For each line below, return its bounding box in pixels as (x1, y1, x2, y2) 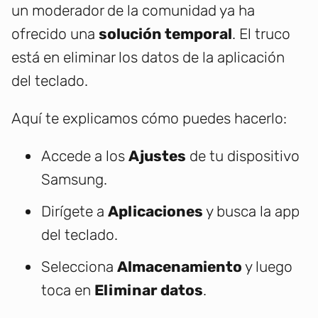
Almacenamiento (117, 258, 242, 276)
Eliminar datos (94, 281, 203, 300)
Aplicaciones (108, 202, 203, 221)
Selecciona (41, 258, 117, 276)
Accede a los (41, 147, 128, 165)
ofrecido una (11, 25, 99, 43)
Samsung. (41, 170, 107, 189)
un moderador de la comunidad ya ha (11, 1, 255, 20)
